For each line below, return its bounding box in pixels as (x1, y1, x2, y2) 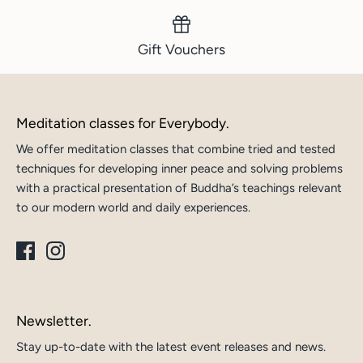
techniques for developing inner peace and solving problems (16, 160, 343, 176)
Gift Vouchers (138, 40, 225, 58)
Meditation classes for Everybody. (16, 113, 229, 131)
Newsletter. (16, 311, 92, 329)
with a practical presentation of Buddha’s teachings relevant (16, 180, 342, 195)
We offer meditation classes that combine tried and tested (16, 141, 335, 156)
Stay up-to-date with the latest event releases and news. (16, 339, 326, 354)
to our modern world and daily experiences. (16, 199, 250, 215)
